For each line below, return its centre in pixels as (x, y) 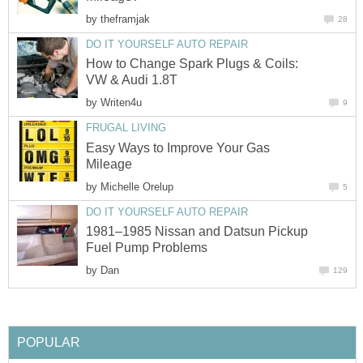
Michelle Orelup (137, 186)
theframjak (125, 19)
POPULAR (49, 342)
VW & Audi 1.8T (132, 80)
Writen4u (121, 103)
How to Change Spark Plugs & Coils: (192, 64)
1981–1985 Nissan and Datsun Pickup (197, 231)
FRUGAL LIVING (126, 128)
